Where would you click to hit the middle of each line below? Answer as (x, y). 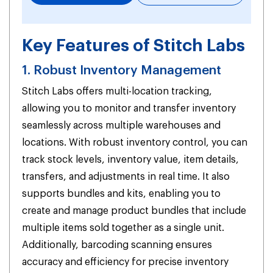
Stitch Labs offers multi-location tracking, (117, 92)
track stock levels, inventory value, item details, (130, 160)
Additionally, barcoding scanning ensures (117, 245)
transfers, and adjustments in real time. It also (126, 177)
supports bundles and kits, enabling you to (121, 194)
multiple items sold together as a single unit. (123, 228)
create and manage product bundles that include (134, 211)
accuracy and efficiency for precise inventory (125, 262)
